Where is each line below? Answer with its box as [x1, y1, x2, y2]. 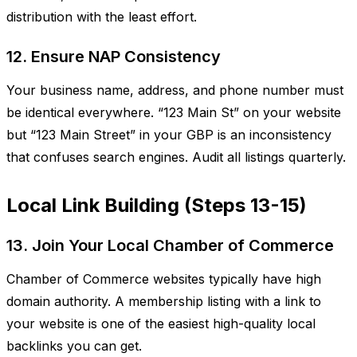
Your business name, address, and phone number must [6, 81, 343, 98]
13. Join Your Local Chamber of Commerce [6, 235, 334, 255]
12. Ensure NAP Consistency [6, 46, 221, 66]
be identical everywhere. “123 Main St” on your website [6, 104, 341, 120]
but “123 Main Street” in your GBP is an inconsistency [6, 126, 331, 143]
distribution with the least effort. [6, 8, 197, 25]
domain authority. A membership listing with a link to [6, 292, 321, 309]
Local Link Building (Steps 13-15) [6, 193, 307, 217]
